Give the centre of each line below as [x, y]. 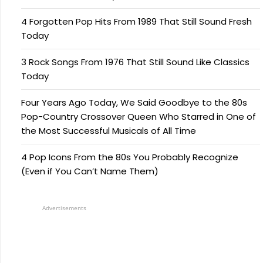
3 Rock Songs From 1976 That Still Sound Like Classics [135, 62]
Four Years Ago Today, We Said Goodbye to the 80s [134, 103]
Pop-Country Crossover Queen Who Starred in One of [139, 117]
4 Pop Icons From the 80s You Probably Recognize [130, 157]
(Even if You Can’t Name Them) [90, 171]
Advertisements [64, 208]
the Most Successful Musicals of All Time [109, 131]
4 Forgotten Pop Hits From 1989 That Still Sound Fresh [136, 22]
